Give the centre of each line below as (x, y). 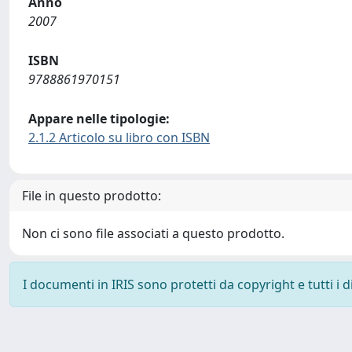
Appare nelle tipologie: (99, 119)
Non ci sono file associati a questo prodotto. (153, 233)
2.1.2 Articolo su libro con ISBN (119, 137)
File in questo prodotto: (92, 196)
